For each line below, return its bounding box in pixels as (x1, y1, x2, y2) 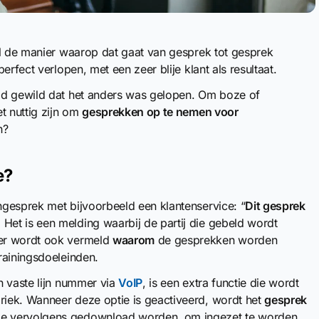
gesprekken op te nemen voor (82, 105, 239, 119)
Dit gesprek (245, 199, 305, 213)
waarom (112, 233, 155, 247)
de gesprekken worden (155, 233, 278, 247)
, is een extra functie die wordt (142, 276, 299, 290)
